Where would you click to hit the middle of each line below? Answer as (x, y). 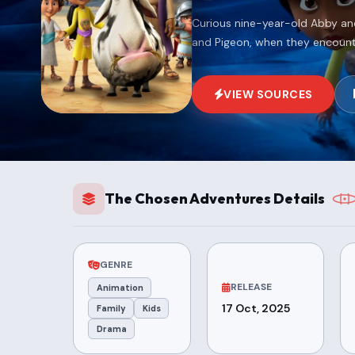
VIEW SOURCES (268, 94)
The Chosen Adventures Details (215, 198)
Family (111, 308)
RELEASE (251, 287)
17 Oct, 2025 (256, 309)
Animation (120, 287)
